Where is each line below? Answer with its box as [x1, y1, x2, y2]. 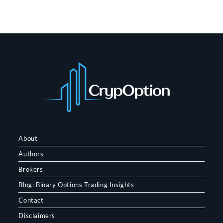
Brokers [18, 165, 43, 173]
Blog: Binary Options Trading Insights [18, 180, 134, 189]
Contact [18, 196, 44, 204]
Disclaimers [18, 211, 56, 220]
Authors [18, 149, 44, 158]
